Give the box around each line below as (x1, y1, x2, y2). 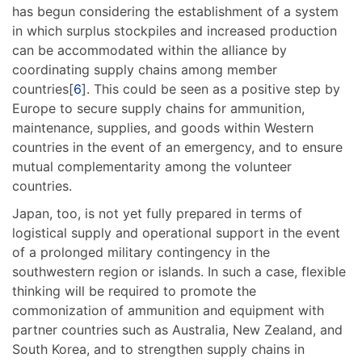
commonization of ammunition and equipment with (12, 302, 324, 319)
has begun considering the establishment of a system (12, 3, 339, 20)
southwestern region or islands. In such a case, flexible (12, 263, 346, 280)
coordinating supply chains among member (12, 61, 277, 78)
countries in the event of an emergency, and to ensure (12, 139, 343, 156)
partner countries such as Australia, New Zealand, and (12, 322, 343, 339)
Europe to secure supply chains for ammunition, (12, 100, 305, 117)
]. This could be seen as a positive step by (82, 81, 340, 98)
